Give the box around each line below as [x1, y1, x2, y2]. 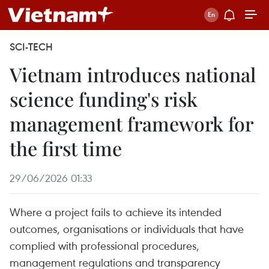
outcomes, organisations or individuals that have [10, 221, 244, 236]
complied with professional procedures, [10, 238, 199, 253]
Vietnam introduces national [10, 61, 256, 87]
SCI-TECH [10, 40, 53, 53]
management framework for [10, 110, 253, 136]
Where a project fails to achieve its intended [10, 204, 222, 219]
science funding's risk [10, 86, 198, 112]
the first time [10, 135, 122, 161]
